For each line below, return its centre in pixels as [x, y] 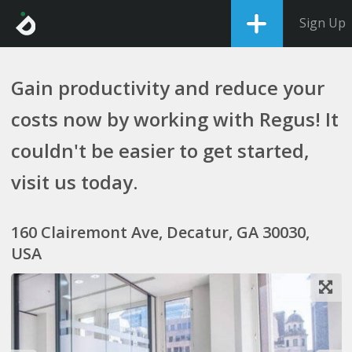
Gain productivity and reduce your [167, 88]
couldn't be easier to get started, [160, 150]
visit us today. [74, 182]
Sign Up [323, 23]
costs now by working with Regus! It [174, 119]
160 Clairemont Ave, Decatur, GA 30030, [160, 232]
